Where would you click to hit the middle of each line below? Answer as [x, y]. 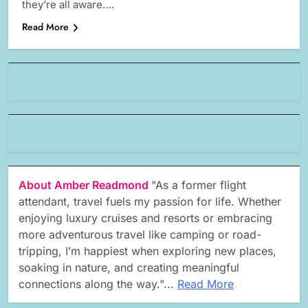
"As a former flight [199, 185]
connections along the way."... [98, 284]
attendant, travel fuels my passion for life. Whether [150, 202]
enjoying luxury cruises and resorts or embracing [145, 218]
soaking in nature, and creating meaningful [129, 268]
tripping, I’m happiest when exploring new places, [147, 251]
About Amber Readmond [85, 185]
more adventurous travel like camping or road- [140, 235]
